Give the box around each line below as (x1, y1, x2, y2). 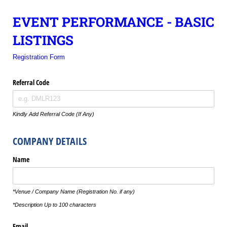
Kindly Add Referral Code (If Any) (13, 111, 94, 118)
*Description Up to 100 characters (13, 201, 96, 208)
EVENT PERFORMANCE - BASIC (13, 13, 214, 31)
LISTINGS (13, 31, 73, 49)
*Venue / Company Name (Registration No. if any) (13, 188, 135, 195)
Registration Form (13, 53, 65, 61)
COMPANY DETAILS (13, 134, 87, 148)
